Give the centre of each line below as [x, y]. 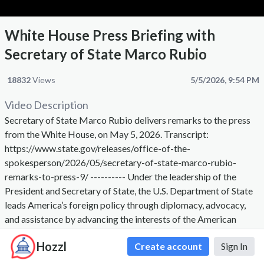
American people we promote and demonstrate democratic [123, 247]
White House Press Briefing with [110, 35]
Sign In [234, 246]
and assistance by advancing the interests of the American [121, 219]
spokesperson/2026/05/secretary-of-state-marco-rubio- [121, 163]
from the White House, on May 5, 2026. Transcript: [107, 134]
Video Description [47, 105]
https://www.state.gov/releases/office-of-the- [98, 148]
